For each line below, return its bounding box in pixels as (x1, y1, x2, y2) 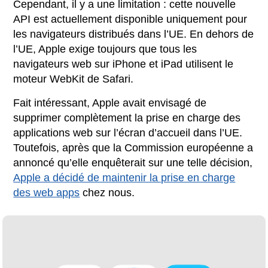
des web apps (13, 186, 80, 199)
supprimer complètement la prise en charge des (13, 111, 241, 124)
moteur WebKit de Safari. (13, 72, 134, 85)
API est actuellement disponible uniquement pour (13, 13, 248, 25)
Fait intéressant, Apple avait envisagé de (13, 96, 207, 109)
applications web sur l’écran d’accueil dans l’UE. (13, 126, 243, 139)
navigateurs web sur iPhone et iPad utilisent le (13, 57, 234, 70)
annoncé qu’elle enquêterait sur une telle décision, (13, 156, 253, 169)
